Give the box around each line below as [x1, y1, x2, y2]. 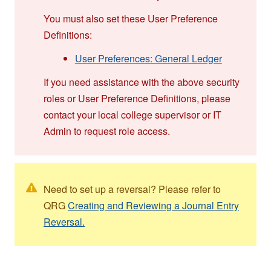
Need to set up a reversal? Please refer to [44, 181, 221, 196]
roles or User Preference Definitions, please [44, 91, 230, 105]
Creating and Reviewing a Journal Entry [68, 198, 239, 212]
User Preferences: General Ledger [74, 51, 222, 65]
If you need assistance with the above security [44, 74, 240, 89]
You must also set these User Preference [44, 11, 218, 25]
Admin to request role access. [44, 123, 170, 138]
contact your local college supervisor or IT [44, 107, 221, 122]
